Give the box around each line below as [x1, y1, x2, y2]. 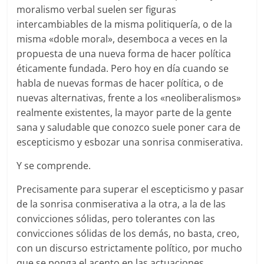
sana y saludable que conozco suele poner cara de [16, 120, 241, 134]
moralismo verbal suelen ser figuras [16, 2, 177, 16]
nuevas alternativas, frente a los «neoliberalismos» [16, 91, 242, 104]
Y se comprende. [16, 159, 91, 172]
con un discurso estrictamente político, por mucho [16, 241, 243, 255]
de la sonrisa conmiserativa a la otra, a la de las [16, 197, 226, 210]
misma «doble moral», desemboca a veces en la [16, 32, 228, 45]
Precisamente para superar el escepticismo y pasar [16, 182, 245, 196]
